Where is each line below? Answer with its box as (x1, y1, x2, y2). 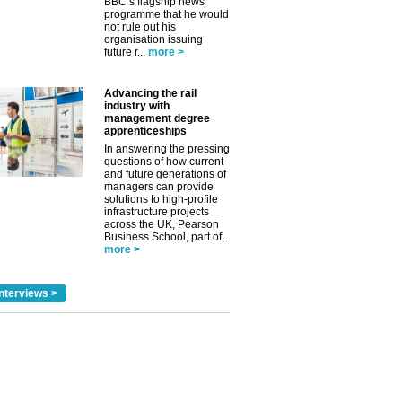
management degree (104, 112, 210, 125)
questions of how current (104, 155, 223, 168)
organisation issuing (104, 33, 203, 46)
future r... (104, 46, 145, 58)
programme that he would (104, 8, 229, 21)
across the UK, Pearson (104, 218, 219, 231)
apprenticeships (104, 125, 187, 137)
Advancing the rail (104, 87, 197, 100)
